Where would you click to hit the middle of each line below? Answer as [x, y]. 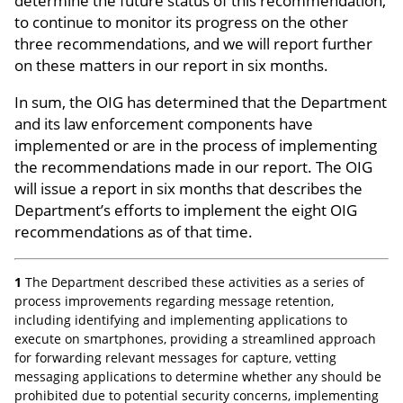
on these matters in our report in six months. [171, 65]
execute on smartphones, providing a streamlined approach [195, 338]
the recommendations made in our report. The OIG [193, 166]
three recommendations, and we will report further [193, 43]
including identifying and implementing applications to [181, 319]
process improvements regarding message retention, [174, 300]
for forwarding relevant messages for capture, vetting [175, 357]
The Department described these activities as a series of [193, 282]
